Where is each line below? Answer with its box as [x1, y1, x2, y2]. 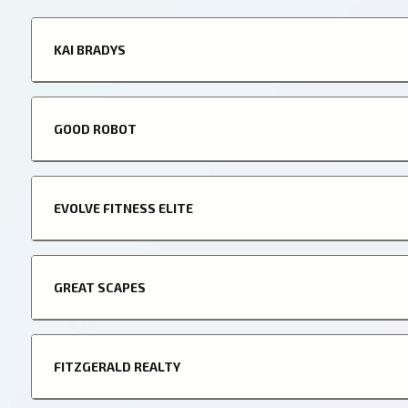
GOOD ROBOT [54, 121, 138, 137]
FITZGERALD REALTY [54, 359, 181, 374]
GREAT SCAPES [54, 280, 147, 295]
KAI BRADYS [54, 42, 127, 57]
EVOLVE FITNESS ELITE [54, 200, 194, 216]
